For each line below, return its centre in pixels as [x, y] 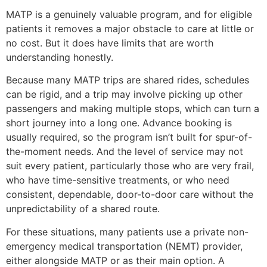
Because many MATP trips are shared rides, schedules [128, 80]
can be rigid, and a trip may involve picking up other [124, 94]
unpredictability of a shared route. [83, 209]
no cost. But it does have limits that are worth [110, 43]
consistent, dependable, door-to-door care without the [130, 195]
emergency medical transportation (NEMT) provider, [124, 246]
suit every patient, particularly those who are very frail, [130, 166]
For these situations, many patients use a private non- [127, 232]
